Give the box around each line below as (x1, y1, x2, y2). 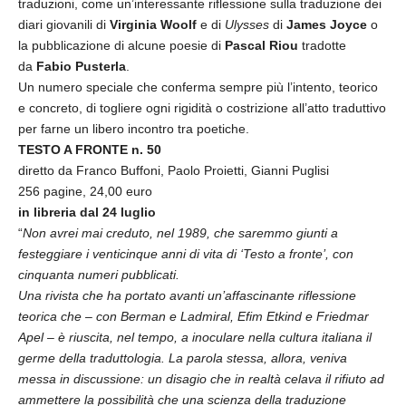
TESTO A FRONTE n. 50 (18, 142, 161, 157)
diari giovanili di (18, 17, 110, 32)
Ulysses (225, 17, 269, 32)
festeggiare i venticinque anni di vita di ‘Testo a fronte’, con (18, 246, 353, 261)
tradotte (298, 38, 346, 53)
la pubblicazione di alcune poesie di (18, 38, 225, 53)
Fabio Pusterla (36, 59, 126, 73)
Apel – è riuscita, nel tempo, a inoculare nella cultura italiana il (18, 330, 372, 344)
